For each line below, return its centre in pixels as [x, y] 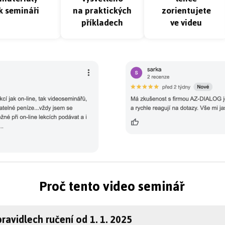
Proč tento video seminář [112, 186]
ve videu [186, 23]
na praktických [102, 11]
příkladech [102, 23]
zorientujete [186, 11]
